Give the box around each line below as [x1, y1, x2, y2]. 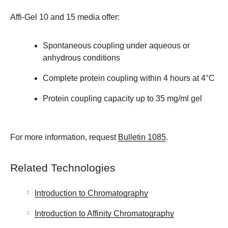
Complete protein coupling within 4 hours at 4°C [43, 74, 215, 83]
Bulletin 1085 [118, 133, 166, 142]
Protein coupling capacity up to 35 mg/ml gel [43, 94, 202, 103]
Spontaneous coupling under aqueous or [43, 41, 190, 50]
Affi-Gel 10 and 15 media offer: [10, 13, 120, 22]
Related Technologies [10, 162, 116, 175]
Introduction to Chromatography [35, 188, 148, 197]
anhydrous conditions [43, 53, 120, 63]
